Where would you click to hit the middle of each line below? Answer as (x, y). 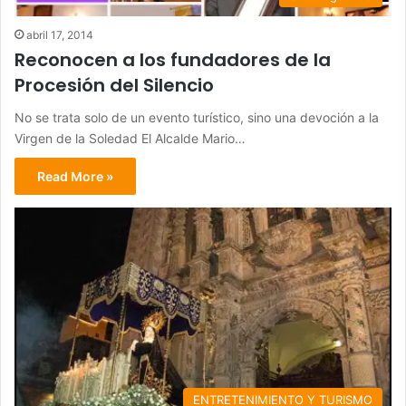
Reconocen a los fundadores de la (173, 60)
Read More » (75, 177)
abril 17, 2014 (60, 35)
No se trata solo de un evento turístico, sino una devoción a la (197, 118)
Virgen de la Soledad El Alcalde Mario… (130, 139)
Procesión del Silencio (114, 86)
